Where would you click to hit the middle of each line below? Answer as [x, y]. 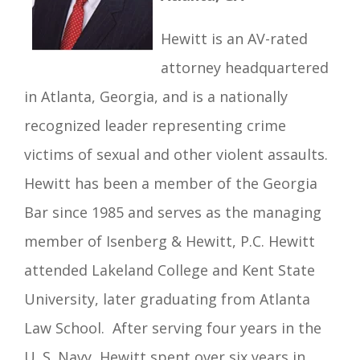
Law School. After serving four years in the [173, 327]
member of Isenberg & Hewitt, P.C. [146, 241]
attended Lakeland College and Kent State [170, 270]
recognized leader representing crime [155, 125]
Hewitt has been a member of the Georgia [171, 183]
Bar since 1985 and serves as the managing [173, 212]
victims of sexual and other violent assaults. [176, 154]
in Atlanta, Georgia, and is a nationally [156, 96]
